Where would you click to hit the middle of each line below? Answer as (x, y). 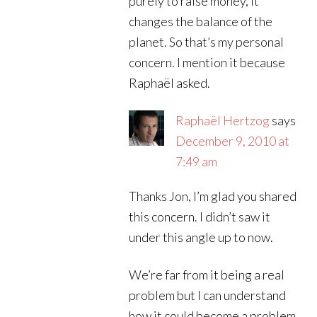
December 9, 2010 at (233, 141)
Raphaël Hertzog (223, 120)
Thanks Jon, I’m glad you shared (213, 196)
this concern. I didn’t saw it (200, 217)
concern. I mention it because (207, 62)
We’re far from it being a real (207, 275)
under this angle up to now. (201, 237)
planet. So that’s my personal (207, 42)
